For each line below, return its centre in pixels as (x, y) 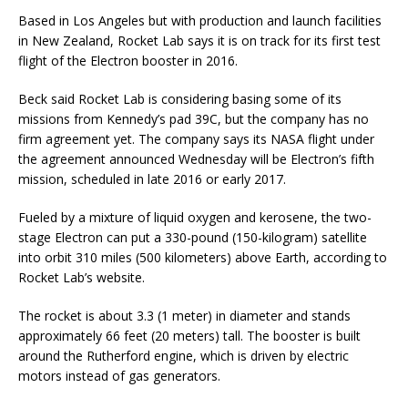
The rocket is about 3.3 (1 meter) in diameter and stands (184, 316)
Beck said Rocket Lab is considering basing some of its (180, 99)
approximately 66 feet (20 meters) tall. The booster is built (189, 336)
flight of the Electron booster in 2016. (128, 61)
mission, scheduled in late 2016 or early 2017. (152, 179)
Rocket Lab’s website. (82, 278)
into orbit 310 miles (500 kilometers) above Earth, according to (203, 258)
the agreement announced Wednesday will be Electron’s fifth (196, 159)
